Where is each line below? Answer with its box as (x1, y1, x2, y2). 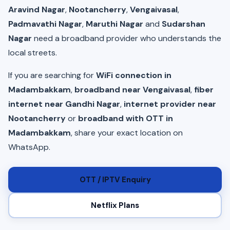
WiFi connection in (96, 70, 171, 81)
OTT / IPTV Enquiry (79, 174, 151, 185)
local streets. (8, 47, 57, 58)
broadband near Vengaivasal (74, 84, 190, 95)
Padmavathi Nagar (8, 18, 82, 29)
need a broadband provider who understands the (32, 33, 221, 44)
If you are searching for (8, 70, 96, 81)
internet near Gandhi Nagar (8, 99, 120, 109)
